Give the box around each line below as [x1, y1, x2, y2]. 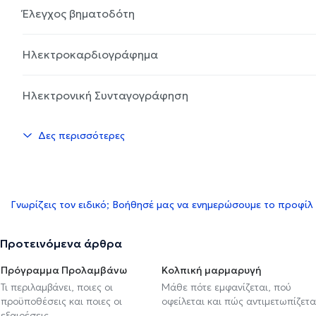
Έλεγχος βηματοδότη [23, 6, 135, 20]
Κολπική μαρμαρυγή [162, 263, 262, 276]
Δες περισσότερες [38, 128, 125, 142]
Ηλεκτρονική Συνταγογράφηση [23, 87, 188, 102]
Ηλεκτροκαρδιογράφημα [23, 47, 158, 61]
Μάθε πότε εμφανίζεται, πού [162, 280, 291, 293]
